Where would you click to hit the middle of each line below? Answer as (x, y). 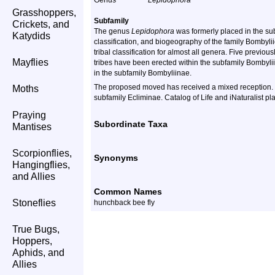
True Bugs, (36, 229)
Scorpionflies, (42, 153)
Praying (29, 115)
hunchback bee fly (124, 203)
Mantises (32, 127)
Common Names (128, 192)
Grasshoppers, (44, 13)
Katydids (31, 36)
